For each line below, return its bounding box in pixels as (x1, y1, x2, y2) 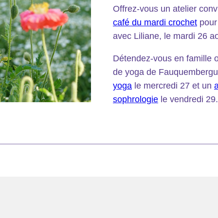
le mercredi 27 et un (131, 81, 214, 91)
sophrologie (112, 94, 158, 105)
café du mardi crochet (112, 18, 197, 28)
